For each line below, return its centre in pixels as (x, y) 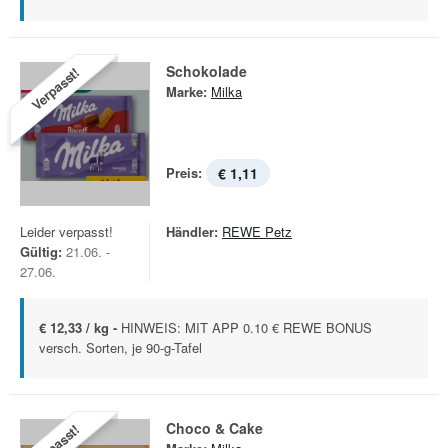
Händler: (192, 231)
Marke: (186, 91)
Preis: (184, 172)
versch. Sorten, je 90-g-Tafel (120, 347)
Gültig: (41, 251)
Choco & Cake (214, 428)
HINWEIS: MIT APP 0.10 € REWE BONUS (246, 327)
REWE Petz (257, 231)
